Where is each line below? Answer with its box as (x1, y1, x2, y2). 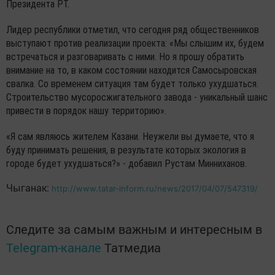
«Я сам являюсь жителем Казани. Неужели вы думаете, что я (6, 131, 254, 143)
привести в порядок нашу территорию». (6, 105, 166, 117)
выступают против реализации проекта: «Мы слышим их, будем (6, 37, 264, 50)
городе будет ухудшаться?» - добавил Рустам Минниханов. (6, 158, 247, 170)
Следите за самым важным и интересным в (6, 221, 262, 238)
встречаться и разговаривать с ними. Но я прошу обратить (6, 51, 244, 63)
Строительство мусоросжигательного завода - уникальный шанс (6, 91, 268, 104)
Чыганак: (6, 181, 52, 195)
